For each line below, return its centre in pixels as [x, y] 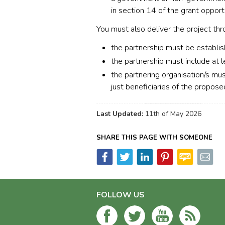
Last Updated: [121, 114]
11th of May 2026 [173, 114]
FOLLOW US [121, 195]
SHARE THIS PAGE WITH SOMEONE [154, 138]
